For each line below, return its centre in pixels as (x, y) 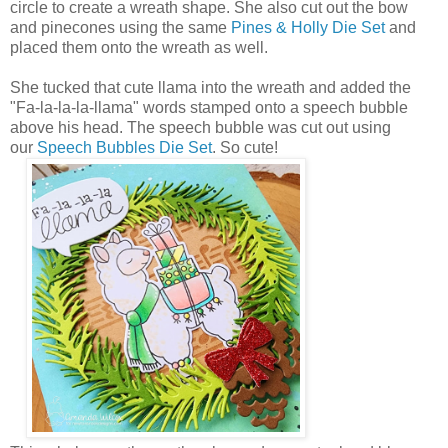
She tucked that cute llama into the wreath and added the (210, 87)
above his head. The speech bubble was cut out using (200, 127)
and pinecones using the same (120, 27)
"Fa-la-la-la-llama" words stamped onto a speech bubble (209, 107)
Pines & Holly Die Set (308, 27)
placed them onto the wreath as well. (141, 47)
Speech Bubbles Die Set (124, 147)
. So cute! (247, 147)
